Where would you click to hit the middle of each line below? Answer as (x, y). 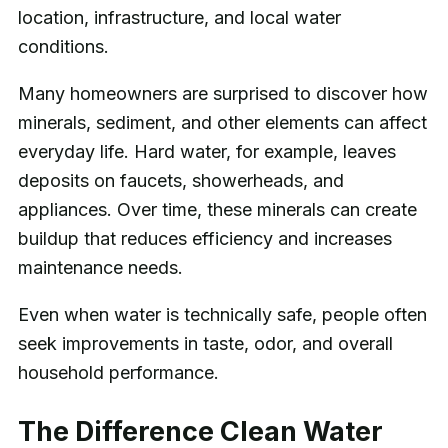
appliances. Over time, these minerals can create (217, 210)
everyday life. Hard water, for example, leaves (206, 152)
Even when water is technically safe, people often (222, 315)
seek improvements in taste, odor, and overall (205, 344)
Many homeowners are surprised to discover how (222, 94)
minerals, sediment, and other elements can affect (222, 123)
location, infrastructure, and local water (179, 18)
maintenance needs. (100, 268)
